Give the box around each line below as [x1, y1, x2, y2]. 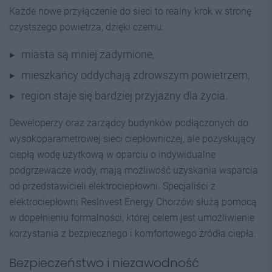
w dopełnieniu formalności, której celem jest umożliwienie [9, 212, 254, 223]
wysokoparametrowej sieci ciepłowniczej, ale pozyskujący [9, 133, 256, 144]
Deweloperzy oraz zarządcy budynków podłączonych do [9, 117, 248, 129]
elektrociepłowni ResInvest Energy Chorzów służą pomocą [9, 196, 257, 208]
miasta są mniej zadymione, [21, 48, 154, 61]
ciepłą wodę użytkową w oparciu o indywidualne [9, 149, 216, 160]
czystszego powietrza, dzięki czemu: [9, 21, 163, 33]
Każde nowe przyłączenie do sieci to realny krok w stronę [9, 5, 251, 17]
